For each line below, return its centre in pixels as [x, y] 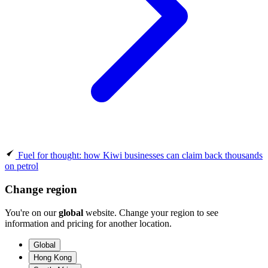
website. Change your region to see [151, 212]
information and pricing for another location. [88, 223]
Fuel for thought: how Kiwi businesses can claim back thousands [140, 156]
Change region [41, 189]
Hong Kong [53, 257]
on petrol [22, 166]
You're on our [32, 212]
